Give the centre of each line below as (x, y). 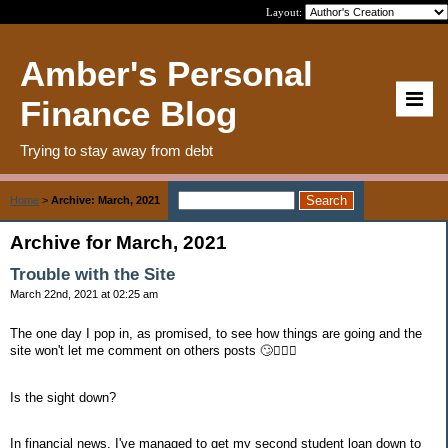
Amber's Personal (166, 73)
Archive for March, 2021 (118, 242)
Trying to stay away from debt (116, 150)
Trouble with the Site (92, 274)
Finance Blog (128, 113)
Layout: (285, 12)
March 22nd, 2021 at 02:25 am (84, 294)
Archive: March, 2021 (105, 200)
